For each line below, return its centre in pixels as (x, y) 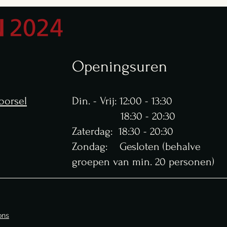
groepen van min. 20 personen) (143, 162)
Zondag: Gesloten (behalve (136, 146)
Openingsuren (120, 67)
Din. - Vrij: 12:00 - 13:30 (122, 101)
